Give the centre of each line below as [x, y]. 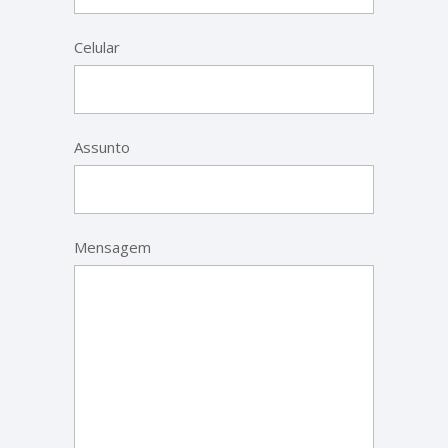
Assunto [102, 147]
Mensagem [112, 247]
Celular [97, 47]
